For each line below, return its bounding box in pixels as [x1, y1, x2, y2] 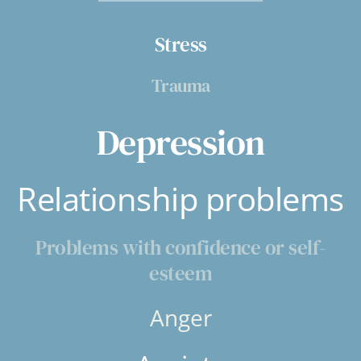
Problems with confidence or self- [35, 233, 326, 261]
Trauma [151, 73, 210, 98]
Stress [154, 30, 207, 58]
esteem [149, 259, 212, 287]
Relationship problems [17, 176, 344, 221]
